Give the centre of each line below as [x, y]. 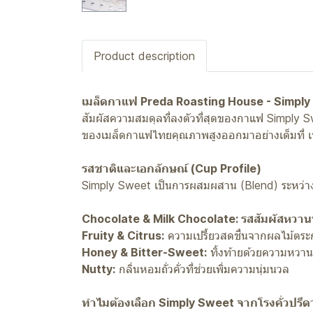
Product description [144, 56]
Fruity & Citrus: [123, 235]
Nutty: [99, 269]
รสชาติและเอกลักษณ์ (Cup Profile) [172, 168]
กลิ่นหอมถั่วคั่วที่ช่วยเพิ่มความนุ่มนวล [202, 269]
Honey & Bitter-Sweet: [144, 252]
